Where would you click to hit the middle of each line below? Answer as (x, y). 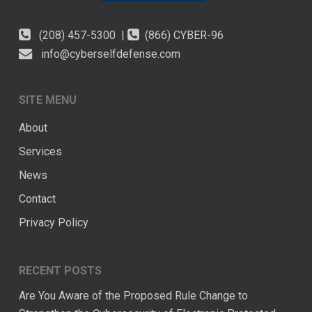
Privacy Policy (53, 223)
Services (40, 151)
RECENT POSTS (60, 271)
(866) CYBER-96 (181, 36)
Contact (37, 199)
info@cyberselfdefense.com (106, 54)
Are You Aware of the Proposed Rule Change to (133, 296)
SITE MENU (47, 100)
